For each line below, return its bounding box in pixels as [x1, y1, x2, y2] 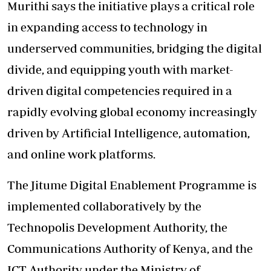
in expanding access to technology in [7, 19, 207, 34]
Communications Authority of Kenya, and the [7, 241, 253, 255]
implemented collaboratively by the [7, 198, 201, 213]
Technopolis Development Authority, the [7, 220, 227, 234]
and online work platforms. [7, 146, 155, 161]
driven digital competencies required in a [7, 83, 232, 97]
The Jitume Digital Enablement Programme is [7, 177, 256, 192]
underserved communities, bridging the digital [7, 41, 262, 55]
